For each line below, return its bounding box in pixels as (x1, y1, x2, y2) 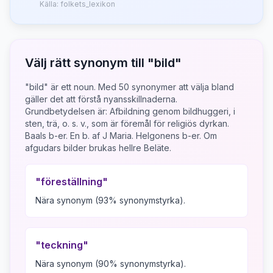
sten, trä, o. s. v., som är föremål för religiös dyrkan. (25, 118, 229, 129)
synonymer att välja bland (129, 82, 234, 92)
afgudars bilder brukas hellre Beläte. (25, 143, 171, 153)
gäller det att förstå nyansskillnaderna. (25, 94, 177, 104)
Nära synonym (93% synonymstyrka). (35, 195, 185, 205)
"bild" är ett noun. (25, 82, 98, 92)
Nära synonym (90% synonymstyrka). (35, 258, 186, 269)
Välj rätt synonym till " (25, 55, 154, 70)
